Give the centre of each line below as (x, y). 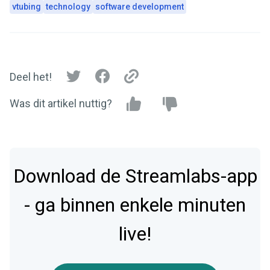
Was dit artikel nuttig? (61, 103)
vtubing (27, 6)
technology (68, 6)
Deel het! (31, 77)
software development (140, 6)
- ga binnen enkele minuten (135, 205)
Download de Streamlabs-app (135, 176)
